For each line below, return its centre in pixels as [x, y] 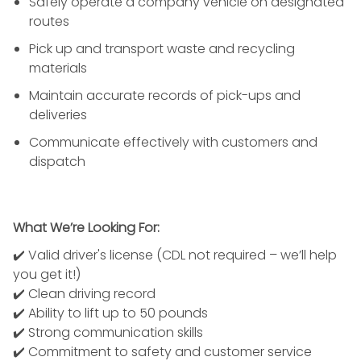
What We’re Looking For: [86, 227]
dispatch [57, 161]
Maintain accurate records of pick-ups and [165, 95]
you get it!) [47, 274]
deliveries [58, 114]
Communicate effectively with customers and [173, 142]
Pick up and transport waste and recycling [162, 48]
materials [58, 68]
